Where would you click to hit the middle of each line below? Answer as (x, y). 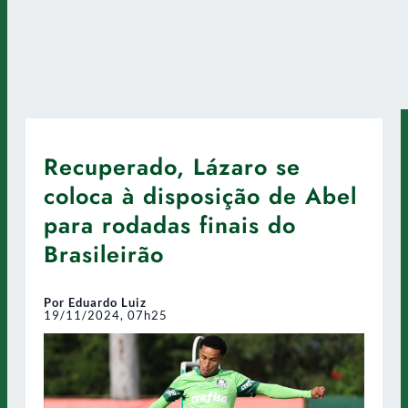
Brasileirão (104, 254)
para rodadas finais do (170, 224)
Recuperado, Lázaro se (172, 166)
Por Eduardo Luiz (95, 302)
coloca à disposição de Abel (200, 195)
